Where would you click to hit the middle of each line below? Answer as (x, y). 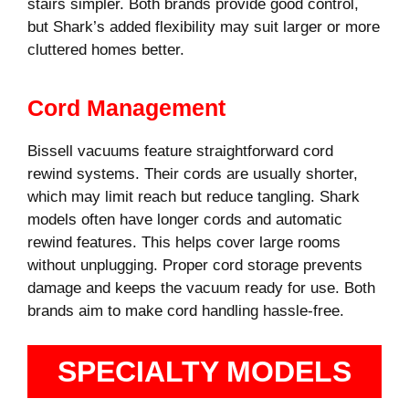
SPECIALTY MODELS (204, 372)
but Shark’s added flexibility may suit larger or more (204, 27)
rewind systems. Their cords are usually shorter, (193, 173)
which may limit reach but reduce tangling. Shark (194, 196)
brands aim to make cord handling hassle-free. (186, 310)
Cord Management (126, 107)
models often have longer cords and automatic (185, 219)
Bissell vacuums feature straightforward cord (180, 151)
